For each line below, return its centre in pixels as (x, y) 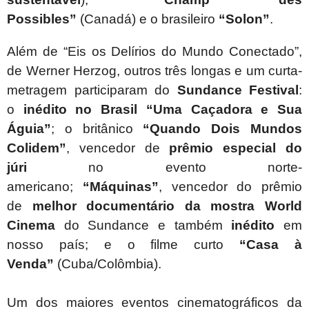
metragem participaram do (92, 90)
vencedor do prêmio (237, 187)
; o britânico (97, 129)
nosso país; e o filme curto (123, 245)
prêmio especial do (236, 148)
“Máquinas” (120, 187)
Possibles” (42, 19)
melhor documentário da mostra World (167, 206)
